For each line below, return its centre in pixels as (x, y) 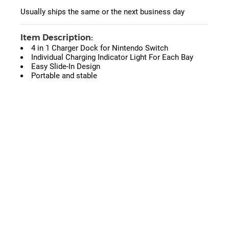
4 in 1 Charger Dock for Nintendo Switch (100, 48)
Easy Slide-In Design (66, 67)
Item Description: (57, 38)
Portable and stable (64, 76)
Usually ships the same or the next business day (102, 12)
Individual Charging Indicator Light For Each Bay (112, 58)
